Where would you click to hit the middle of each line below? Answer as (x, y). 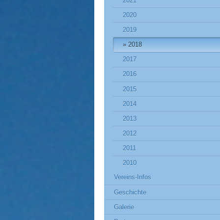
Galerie (124, 207)
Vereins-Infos (133, 177)
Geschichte (130, 192)
